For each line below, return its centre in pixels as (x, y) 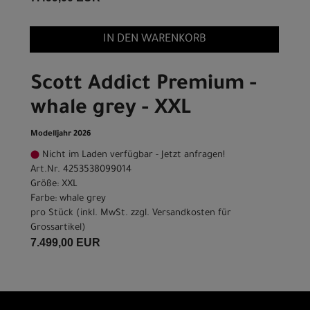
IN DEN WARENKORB (154, 40)
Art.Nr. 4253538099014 (81, 170)
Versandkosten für (192, 214)
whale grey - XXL (111, 110)
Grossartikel (56, 228)
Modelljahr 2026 (61, 135)
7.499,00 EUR (65, 243)
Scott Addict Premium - (144, 85)
